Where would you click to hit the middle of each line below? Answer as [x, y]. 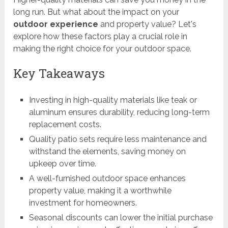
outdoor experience [56, 24]
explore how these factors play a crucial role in [101, 37]
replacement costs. [65, 125]
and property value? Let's [148, 24]
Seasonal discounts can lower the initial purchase [121, 218]
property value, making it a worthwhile [100, 191]
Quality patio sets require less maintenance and [118, 139]
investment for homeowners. [83, 203]
